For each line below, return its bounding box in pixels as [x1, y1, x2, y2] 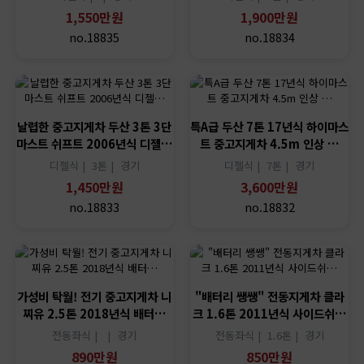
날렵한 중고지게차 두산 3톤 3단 [17, 117, 172, 135]
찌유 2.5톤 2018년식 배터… [23, 304, 167, 322]
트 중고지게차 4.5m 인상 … [200, 134, 340, 152]
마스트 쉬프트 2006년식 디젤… [16, 134, 173, 152]
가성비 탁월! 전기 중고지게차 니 [17, 287, 172, 305]
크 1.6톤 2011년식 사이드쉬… [193, 304, 347, 322]
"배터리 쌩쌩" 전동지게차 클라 [194, 287, 344, 305]
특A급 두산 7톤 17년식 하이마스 [190, 117, 349, 135]
